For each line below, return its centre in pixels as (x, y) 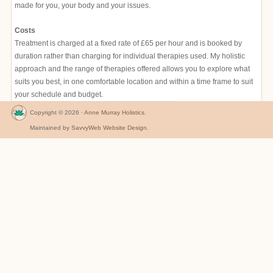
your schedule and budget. (59, 94)
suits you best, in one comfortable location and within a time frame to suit (134, 82)
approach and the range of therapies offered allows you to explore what (132, 69)
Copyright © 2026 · (57, 112)
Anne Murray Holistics (114, 112)
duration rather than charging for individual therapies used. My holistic (130, 56)
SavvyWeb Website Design (109, 128)
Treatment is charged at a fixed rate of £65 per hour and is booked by (128, 43)
